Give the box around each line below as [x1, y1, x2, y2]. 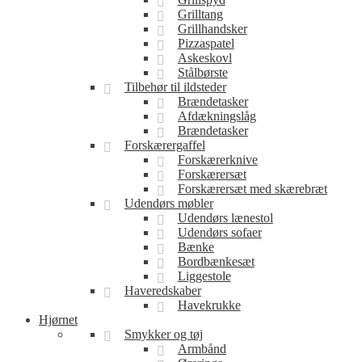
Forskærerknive [177, 153, 258, 166]
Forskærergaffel [124, 138, 205, 152]
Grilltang [177, 7, 223, 21]
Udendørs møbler [124, 196, 213, 210]
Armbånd [177, 342, 226, 356]
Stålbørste [177, 65, 228, 79]
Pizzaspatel [177, 36, 234, 50]
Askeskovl [177, 51, 232, 65]
